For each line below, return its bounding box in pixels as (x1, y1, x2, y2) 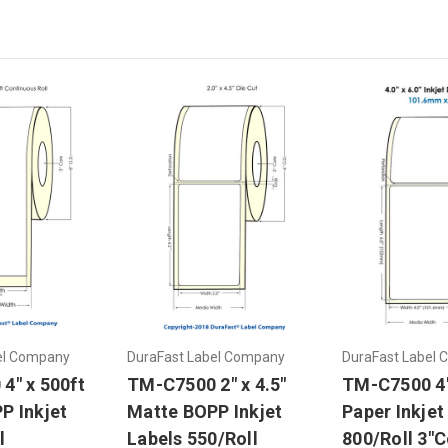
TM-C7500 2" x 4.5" (127, 373, 287, 395)
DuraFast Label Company (127, 348, 285, 365)
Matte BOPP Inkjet (127, 400, 283, 422)
